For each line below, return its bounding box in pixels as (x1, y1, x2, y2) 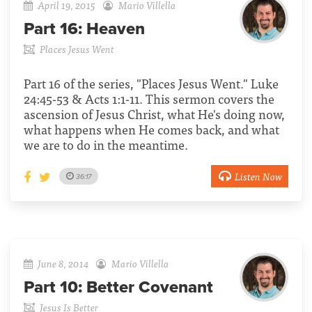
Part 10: (24, 277, 86, 298)
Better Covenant (86, 277, 213, 298)
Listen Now (234, 167, 282, 184)
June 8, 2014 (38, 255, 89, 272)
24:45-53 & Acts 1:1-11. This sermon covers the (24, 88, 274, 109)
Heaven (86, 18, 145, 39)
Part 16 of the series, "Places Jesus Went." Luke (24, 72, 279, 93)
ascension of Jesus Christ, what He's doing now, (24, 103, 285, 124)
